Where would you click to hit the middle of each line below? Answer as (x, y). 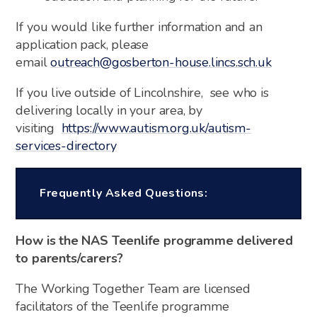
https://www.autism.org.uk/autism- (156, 128)
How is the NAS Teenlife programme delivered (154, 240)
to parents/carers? (70, 258)
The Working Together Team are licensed (133, 288)
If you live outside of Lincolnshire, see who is (142, 92)
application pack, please (82, 44)
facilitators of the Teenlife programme (122, 306)
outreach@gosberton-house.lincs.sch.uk (161, 62)
